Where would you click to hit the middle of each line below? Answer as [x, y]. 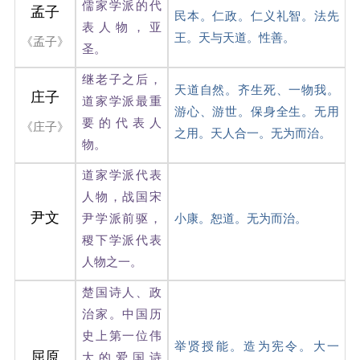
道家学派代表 [121, 175]
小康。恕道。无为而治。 [240, 218]
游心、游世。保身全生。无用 [256, 111]
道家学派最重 [121, 101]
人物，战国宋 [121, 196]
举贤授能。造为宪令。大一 [256, 346]
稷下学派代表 [121, 240]
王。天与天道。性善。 [234, 37]
